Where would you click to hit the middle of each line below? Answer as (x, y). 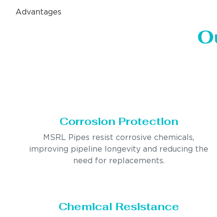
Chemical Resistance (119, 206)
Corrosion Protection (119, 121)
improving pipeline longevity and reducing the (119, 149)
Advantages (39, 12)
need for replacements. (119, 161)
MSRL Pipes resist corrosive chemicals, (119, 138)
